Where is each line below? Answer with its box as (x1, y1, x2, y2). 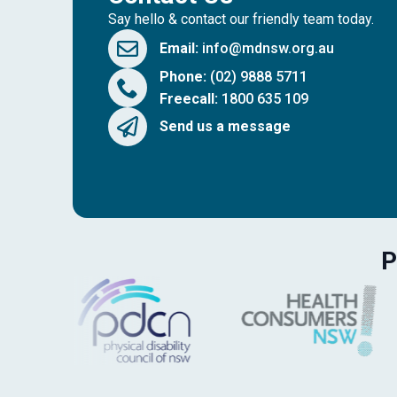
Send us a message (160, 118, 292, 136)
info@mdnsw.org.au (202, 40, 335, 58)
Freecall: (160, 90, 219, 107)
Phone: (160, 67, 207, 85)
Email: (160, 40, 199, 58)
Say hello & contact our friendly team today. (108, 10, 374, 27)
